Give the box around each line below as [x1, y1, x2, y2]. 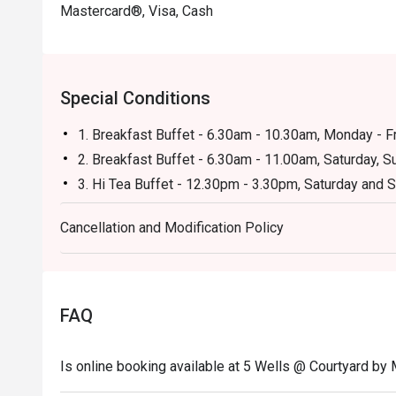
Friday [78, 247, 116, 263]
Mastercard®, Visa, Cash [60, 3, 213, 19]
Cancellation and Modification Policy [60, 219, 284, 236]
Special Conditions [60, 88, 210, 109]
